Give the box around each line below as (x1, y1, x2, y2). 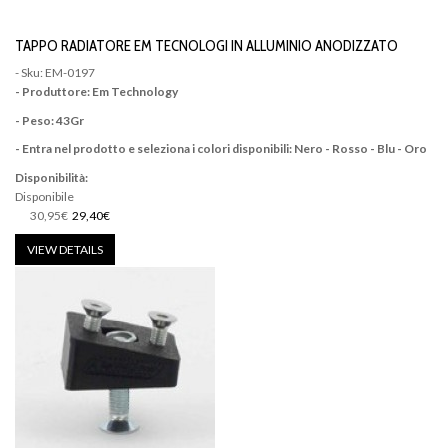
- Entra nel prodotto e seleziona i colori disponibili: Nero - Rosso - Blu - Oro (15, 141, 427, 157)
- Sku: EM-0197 (15, 65, 95, 81)
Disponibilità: (15, 169, 88, 185)
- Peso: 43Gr (15, 112, 84, 128)
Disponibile (15, 188, 74, 204)
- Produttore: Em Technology (15, 84, 178, 100)
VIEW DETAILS (27, 242, 103, 258)
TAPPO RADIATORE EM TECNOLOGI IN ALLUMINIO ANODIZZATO (15, 36, 398, 55)
